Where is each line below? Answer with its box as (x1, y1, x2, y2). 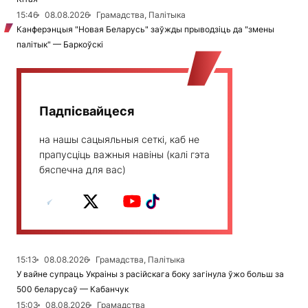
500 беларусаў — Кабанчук (16, 284, 129, 295)
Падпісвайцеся (39, 104, 134, 119)
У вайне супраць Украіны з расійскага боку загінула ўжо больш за (16, 269, 284, 280)
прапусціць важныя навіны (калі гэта (39, 148, 210, 161)
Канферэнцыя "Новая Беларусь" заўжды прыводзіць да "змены (16, 24, 274, 35)
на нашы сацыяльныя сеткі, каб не (39, 133, 199, 146)
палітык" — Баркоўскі (16, 39, 103, 50)
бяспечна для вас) (39, 164, 126, 176)
